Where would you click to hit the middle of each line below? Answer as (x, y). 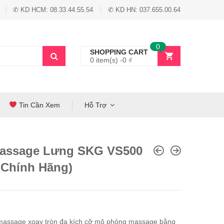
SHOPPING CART (119, 52)
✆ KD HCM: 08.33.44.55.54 (53, 10)
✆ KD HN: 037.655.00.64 (144, 10)
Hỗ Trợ (95, 105)
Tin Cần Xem (38, 105)
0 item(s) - (106, 60)
